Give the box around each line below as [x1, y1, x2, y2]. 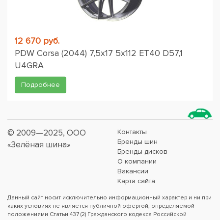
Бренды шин [117, 137, 158, 146]
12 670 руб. [15, 35, 59, 46]
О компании [117, 157, 157, 165]
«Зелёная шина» [7, 139, 70, 150]
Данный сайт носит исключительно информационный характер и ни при [7, 194, 212, 201]
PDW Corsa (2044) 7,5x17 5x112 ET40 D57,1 [15, 48, 183, 58]
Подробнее [21, 81, 60, 89]
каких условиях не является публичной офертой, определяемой [7, 202, 194, 210]
